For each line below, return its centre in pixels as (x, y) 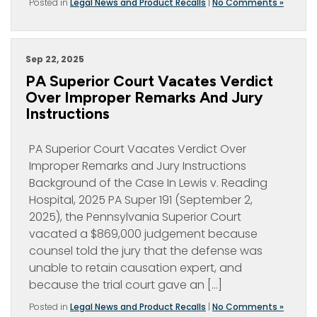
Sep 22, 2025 (55, 59)
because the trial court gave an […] (126, 285)
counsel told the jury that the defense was (146, 251)
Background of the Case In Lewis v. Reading (148, 183)
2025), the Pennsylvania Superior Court (135, 217)
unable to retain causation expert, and (136, 268)
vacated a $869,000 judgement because (143, 234)
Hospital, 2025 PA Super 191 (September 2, (141, 200)
